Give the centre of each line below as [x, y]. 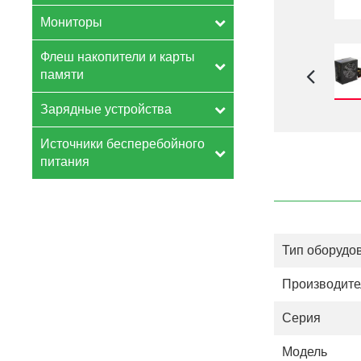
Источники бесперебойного [122, 144]
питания [65, 162]
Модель [305, 352]
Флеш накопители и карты [118, 57]
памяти [62, 75]
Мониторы [71, 22]
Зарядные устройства [106, 109]
